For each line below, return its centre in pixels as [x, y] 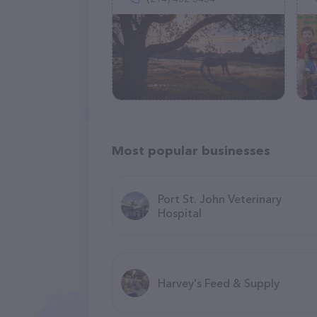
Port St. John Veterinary [220, 198]
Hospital [180, 213]
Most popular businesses [191, 151]
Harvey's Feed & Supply [219, 283]
